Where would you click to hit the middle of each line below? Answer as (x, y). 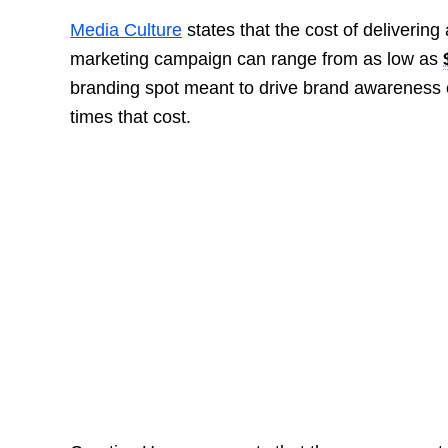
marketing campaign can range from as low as (257, 59)
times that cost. (131, 117)
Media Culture (126, 30)
